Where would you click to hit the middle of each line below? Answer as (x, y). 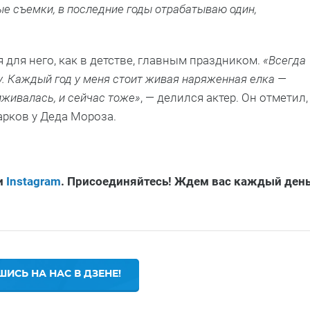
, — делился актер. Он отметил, (224, 98)
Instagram (34, 182)
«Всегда (284, 61)
